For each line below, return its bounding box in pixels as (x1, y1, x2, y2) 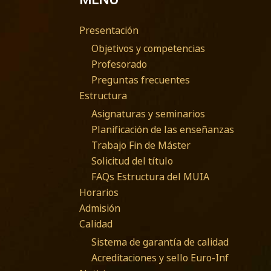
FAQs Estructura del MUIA (91, 170, 209, 184)
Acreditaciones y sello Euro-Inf (91, 251, 229, 265)
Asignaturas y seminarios (91, 107, 205, 121)
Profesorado (91, 57, 147, 71)
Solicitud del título (91, 154, 173, 168)
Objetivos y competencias (91, 42, 205, 56)
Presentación (79, 24, 139, 38)
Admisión (79, 201, 120, 215)
